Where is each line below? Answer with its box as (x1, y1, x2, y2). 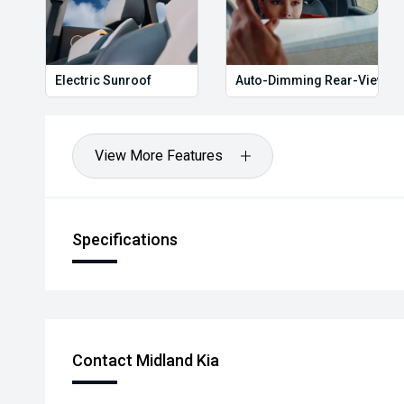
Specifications (72, 230, 178, 249)
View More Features (95, 147, 223, 164)
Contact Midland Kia (72, 351, 219, 370)
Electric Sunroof (55, 73, 151, 87)
